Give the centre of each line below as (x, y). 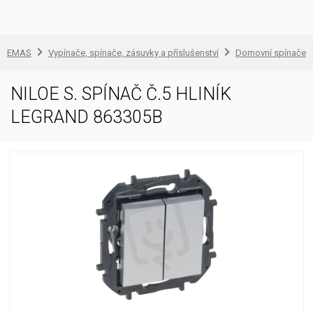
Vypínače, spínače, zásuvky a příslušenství (133, 53)
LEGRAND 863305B (87, 117)
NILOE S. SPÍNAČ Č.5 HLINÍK (121, 94)
